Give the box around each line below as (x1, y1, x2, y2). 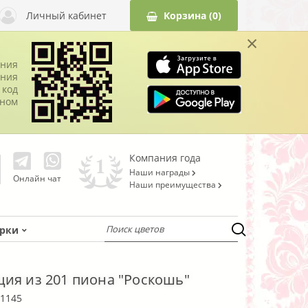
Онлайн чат (12, 173, 61, 184)
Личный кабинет (26, 8, 107, 22)
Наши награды (129, 166, 192, 178)
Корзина (163, 8, 206, 22)
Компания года (129, 151, 201, 164)
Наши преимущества (129, 178, 218, 190)
